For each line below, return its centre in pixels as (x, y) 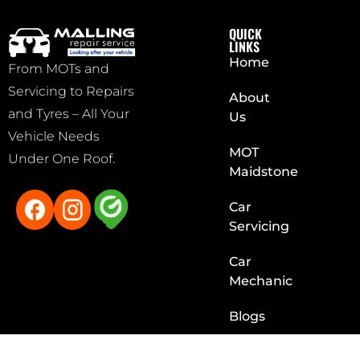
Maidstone (263, 171)
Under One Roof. (61, 158)
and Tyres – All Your (69, 113)
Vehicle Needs (54, 136)
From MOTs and (59, 68)
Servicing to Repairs (71, 91)
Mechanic (260, 280)
